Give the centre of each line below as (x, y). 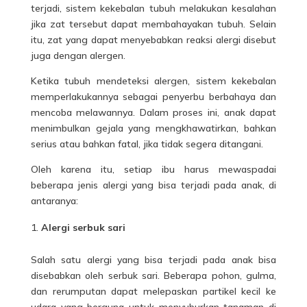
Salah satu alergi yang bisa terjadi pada (131, 259)
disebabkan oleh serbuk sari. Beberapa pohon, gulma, (153, 275)
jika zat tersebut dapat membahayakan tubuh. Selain (153, 24)
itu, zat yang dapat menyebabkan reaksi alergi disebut (153, 39)
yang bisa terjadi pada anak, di (202, 185)
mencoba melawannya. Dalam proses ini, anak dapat (153, 112)
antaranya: (54, 200)
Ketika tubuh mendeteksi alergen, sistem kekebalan (153, 81)
